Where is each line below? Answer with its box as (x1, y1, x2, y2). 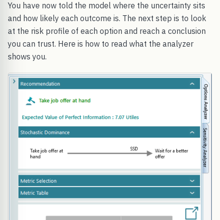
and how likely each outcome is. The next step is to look (8, 13, 206, 24)
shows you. (8, 52, 47, 62)
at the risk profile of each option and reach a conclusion (8, 26, 206, 36)
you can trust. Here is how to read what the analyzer (8, 39, 193, 49)
